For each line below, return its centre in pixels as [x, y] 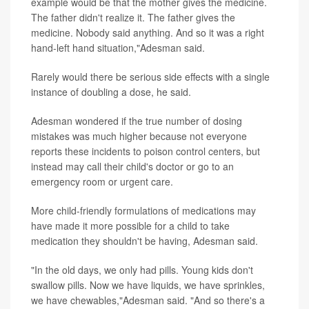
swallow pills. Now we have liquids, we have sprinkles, [148, 285]
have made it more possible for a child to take [130, 225]
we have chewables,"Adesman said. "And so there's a [148, 300]
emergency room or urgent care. [102, 181]
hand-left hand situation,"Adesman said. [118, 47]
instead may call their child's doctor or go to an [132, 166]
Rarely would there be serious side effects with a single [150, 76]
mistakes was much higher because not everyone [139, 136]
